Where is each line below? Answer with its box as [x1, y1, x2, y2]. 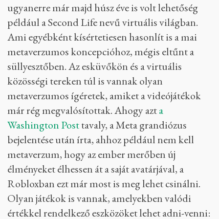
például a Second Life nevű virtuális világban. [7, 15, 198, 30]
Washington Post [7, 118, 79, 132]
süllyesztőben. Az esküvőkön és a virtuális [7, 59, 182, 74]
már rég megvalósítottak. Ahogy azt [7, 103, 159, 118]
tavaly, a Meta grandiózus [79, 118, 187, 132]
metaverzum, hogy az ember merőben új [7, 147, 175, 162]
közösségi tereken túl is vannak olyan [7, 74, 163, 88]
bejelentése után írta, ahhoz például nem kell [7, 132, 194, 147]
